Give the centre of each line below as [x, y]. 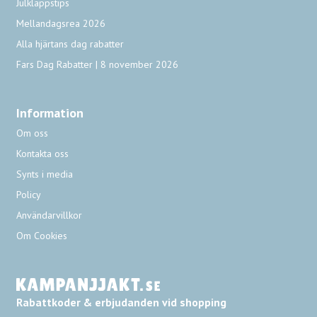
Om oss [33, 133]
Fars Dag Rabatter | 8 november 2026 [98, 65]
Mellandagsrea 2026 [61, 24]
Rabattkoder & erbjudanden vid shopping [122, 302]
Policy [29, 195]
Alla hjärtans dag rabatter [70, 44]
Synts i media [45, 174]
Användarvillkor [50, 215]
